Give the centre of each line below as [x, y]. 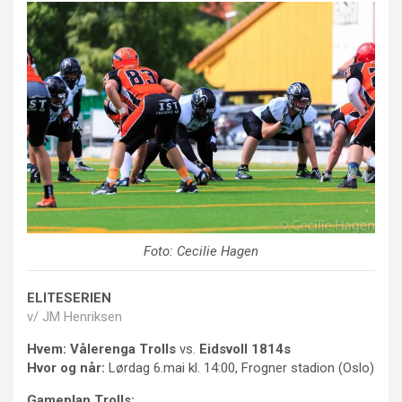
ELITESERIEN [69, 298]
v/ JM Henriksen [74, 317]
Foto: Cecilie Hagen [201, 252]
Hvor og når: [66, 368]
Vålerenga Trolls [123, 350]
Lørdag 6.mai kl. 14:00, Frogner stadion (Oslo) [240, 368]
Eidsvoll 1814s [245, 350]
